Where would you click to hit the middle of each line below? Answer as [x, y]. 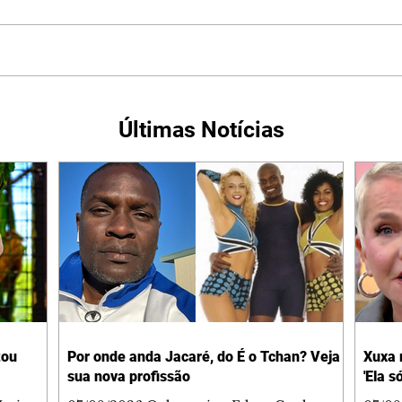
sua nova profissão [129, 376]
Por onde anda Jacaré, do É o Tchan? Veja [204, 356]
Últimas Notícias [201, 130]
